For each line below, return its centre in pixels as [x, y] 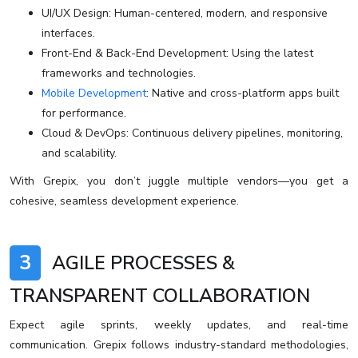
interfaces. [68, 34]
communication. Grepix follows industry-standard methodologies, [179, 345]
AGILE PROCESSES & [141, 263]
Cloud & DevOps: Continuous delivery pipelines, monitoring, [192, 133]
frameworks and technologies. [119, 74]
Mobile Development [94, 93]
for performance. [84, 113]
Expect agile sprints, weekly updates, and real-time [179, 325]
